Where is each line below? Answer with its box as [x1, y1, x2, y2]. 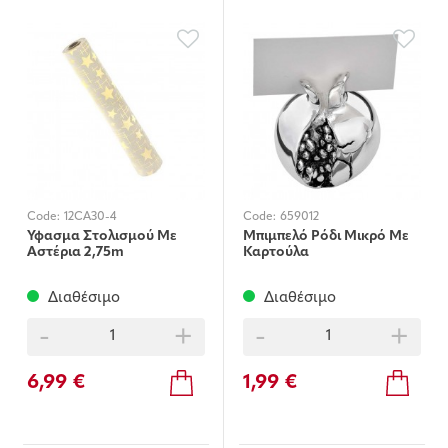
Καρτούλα [243, 244, 309, 260]
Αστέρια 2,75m [27, 244, 124, 260]
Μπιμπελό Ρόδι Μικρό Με [243, 228, 409, 244]
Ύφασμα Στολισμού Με [27, 228, 177, 244]
